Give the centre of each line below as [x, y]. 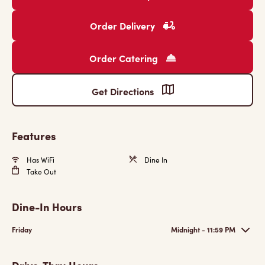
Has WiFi [40, 160]
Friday [22, 230]
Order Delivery [124, 25]
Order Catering [125, 58]
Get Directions [124, 91]
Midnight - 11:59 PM [203, 230]
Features [34, 136]
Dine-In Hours [47, 207]
